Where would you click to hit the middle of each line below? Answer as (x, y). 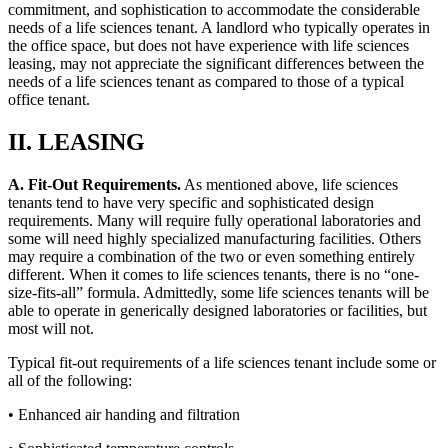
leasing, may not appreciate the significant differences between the (216, 63)
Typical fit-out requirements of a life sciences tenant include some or (222, 362)
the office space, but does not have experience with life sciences (208, 45)
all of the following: (70, 380)
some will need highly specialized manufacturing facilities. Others (214, 238)
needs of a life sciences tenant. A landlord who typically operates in (219, 27)
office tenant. (49, 99)
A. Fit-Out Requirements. (94, 184)
